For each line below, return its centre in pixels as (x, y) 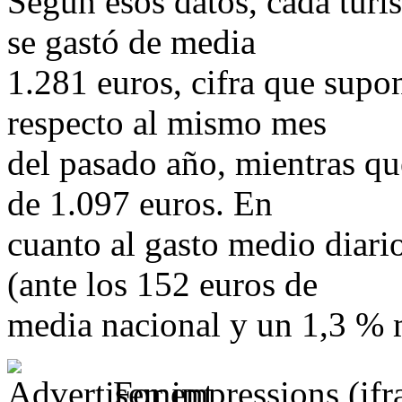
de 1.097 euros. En (140, 204)
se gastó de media (131, 42)
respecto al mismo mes (167, 123)
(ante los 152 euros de (162, 284)
